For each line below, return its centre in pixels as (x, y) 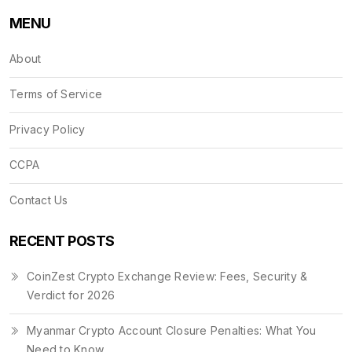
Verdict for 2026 (71, 295)
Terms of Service (56, 93)
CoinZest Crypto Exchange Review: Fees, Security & (167, 276)
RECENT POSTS (62, 240)
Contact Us (39, 200)
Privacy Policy (48, 129)
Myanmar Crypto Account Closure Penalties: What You (172, 330)
